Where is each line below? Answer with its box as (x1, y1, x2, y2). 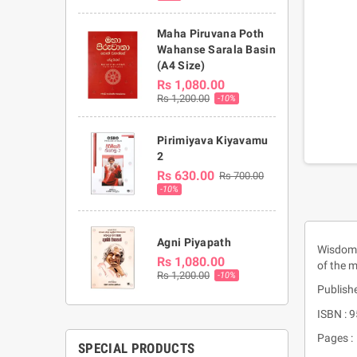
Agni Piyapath (157, 235, 231, 249)
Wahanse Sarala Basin (157, 43, 276, 57)
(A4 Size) (157, 59, 206, 73)
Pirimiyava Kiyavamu (157, 134, 269, 147)
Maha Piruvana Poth (157, 27, 265, 41)
